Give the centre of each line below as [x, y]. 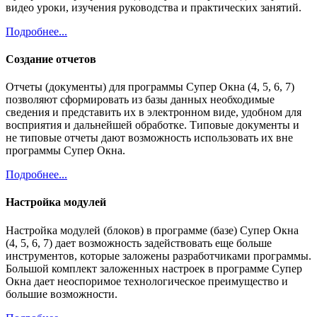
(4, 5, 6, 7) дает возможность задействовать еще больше [139, 243]
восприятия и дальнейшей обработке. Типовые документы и [152, 125]
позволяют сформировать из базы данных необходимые [140, 100]
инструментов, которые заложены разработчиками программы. [158, 255]
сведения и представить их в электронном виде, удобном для [154, 113]
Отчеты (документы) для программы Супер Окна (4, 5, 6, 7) [150, 87]
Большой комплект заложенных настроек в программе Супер [154, 268]
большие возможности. [62, 294]
